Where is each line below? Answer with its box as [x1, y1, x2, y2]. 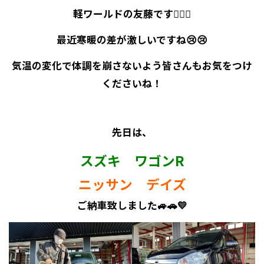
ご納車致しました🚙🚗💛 [77, 197, 187, 212]
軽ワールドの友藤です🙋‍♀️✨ [73, 6, 191, 21]
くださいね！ [102, 75, 162, 90]
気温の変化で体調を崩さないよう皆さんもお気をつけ [12, 58, 252, 72]
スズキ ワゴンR [80, 150, 184, 170]
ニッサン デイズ [78, 174, 186, 194]
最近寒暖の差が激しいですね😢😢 [57, 32, 207, 47]
